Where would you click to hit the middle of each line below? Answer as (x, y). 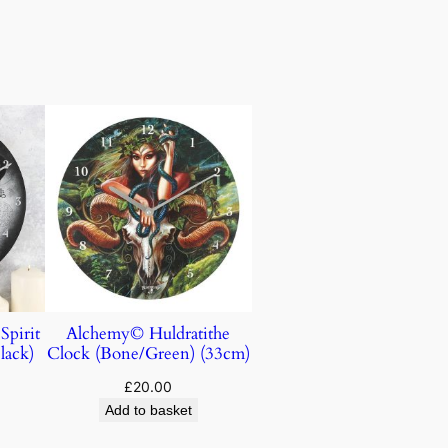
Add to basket (148, 409)
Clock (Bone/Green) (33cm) (148, 353)
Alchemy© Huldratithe (148, 333)
